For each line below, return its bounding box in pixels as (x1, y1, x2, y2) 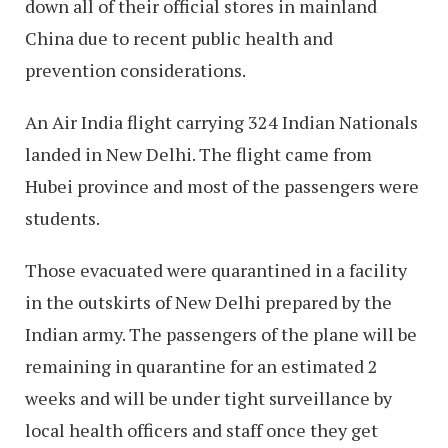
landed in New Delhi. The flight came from (25, 142, 372, 167)
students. (25, 206, 100, 231)
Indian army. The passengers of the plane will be (25, 322, 417, 347)
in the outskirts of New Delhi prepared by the (25, 290, 392, 315)
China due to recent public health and (25, 26, 333, 51)
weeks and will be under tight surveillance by (25, 386, 392, 411)
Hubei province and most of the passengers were (25, 174, 419, 199)
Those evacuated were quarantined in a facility (25, 258, 407, 283)
